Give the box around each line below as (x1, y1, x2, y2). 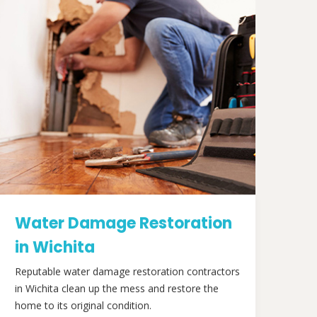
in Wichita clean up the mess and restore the (15, 282, 219, 295)
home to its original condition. (15, 299, 151, 312)
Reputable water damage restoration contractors (15, 265, 240, 278)
